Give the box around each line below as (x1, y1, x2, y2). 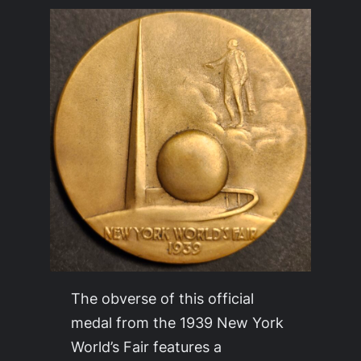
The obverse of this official (70, 289, 254, 308)
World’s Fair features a (70, 338, 222, 356)
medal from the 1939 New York (70, 313, 284, 332)
